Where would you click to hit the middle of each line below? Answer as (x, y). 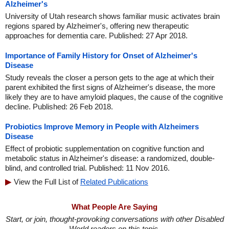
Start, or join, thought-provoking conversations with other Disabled (114, 219)
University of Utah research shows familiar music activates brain (112, 16)
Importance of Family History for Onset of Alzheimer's (101, 55)
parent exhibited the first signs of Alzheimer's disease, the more (110, 87)
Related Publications (114, 182)
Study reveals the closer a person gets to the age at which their (110, 77)
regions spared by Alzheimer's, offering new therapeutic (97, 26)
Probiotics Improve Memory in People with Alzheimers (102, 127)
